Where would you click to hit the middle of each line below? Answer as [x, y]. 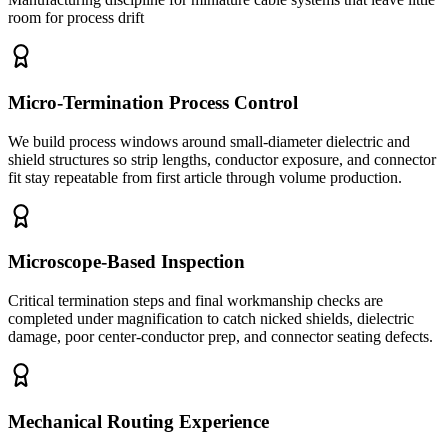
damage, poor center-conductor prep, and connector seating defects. [220, 336]
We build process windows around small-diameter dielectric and [209, 141]
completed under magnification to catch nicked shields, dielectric [211, 318]
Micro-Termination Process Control [153, 102]
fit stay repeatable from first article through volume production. [205, 177]
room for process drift [76, 18]
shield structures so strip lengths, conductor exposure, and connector [222, 159]
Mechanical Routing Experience [138, 421]
